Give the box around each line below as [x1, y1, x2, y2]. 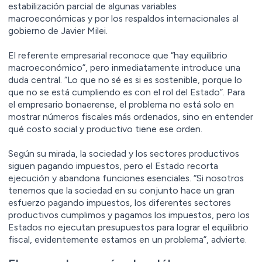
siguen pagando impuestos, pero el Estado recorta [8, 160, 218, 171]
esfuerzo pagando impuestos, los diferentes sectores [8, 196, 231, 208]
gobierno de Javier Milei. [8, 25, 108, 36]
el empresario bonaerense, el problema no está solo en [8, 98, 234, 110]
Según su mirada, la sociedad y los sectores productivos [8, 147, 239, 159]
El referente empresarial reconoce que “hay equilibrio [8, 49, 227, 61]
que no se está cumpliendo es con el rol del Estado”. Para [8, 86, 245, 98]
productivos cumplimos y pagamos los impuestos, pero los [8, 209, 250, 220]
